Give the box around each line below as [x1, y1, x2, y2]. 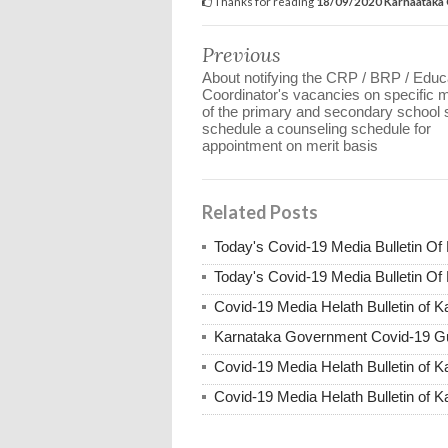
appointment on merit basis [202, 136, 378, 154]
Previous [202, 41, 281, 67]
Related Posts [202, 200, 318, 223]
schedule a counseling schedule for [202, 119, 431, 137]
